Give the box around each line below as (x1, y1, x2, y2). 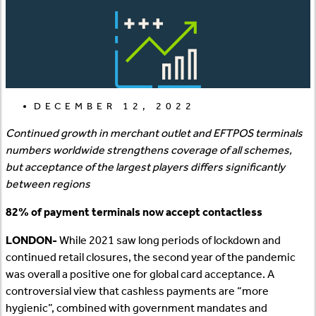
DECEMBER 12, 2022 (34, 100, 195, 113)
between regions (6, 177, 90, 191)
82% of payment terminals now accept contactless (6, 205, 262, 219)
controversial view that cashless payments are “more (6, 284, 269, 298)
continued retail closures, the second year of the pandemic (6, 250, 296, 265)
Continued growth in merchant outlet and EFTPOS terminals (6, 126, 303, 140)
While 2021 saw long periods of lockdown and (57, 233, 281, 248)
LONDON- (6, 233, 57, 248)
